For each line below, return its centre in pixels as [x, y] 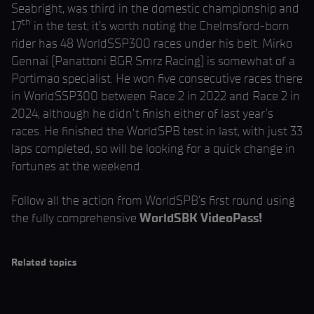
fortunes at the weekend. [77, 166]
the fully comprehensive [75, 218]
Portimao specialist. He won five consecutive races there [157, 78]
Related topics [44, 262]
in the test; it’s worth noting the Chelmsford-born [160, 26]
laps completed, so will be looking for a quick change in [153, 149]
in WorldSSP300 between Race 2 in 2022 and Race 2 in [156, 96]
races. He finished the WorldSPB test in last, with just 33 [157, 131]
